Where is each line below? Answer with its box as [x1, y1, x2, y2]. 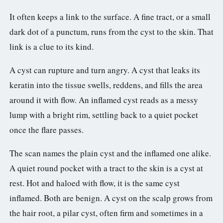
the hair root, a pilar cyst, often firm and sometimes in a [9, 207, 203, 219]
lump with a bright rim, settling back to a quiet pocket [9, 109, 198, 121]
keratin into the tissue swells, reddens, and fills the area [9, 79, 203, 91]
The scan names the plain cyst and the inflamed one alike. [9, 147, 211, 159]
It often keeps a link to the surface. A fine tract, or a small [9, 11, 211, 23]
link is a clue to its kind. [9, 41, 94, 53]
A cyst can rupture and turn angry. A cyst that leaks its [9, 64, 200, 76]
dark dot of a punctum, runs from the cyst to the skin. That [9, 26, 214, 38]
